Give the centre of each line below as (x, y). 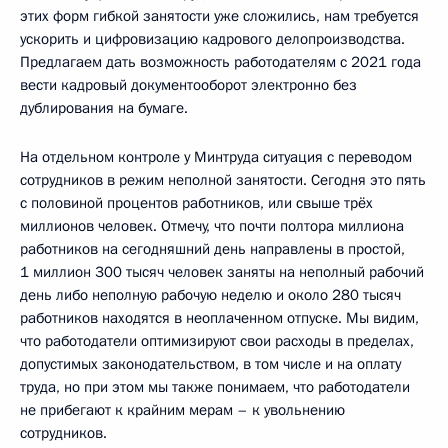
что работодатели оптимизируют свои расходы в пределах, (217, 341)
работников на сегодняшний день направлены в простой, (212, 249)
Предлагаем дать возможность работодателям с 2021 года (220, 62)
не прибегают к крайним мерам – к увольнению (182, 410)
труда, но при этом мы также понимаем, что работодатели (215, 387)
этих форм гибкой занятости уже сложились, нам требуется (219, 16)
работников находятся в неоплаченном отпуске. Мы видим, (219, 318)
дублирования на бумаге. (104, 108)
